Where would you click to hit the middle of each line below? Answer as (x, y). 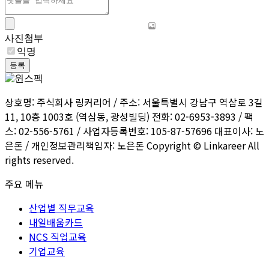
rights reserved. (39, 159)
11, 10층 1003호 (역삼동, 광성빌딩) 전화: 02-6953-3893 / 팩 (129, 116)
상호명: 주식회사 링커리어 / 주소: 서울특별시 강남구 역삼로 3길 (134, 102)
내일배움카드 (56, 222)
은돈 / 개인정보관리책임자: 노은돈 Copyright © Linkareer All (132, 145)
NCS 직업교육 (58, 236)
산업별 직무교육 (62, 207)
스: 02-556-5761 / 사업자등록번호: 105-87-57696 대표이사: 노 (134, 131)
